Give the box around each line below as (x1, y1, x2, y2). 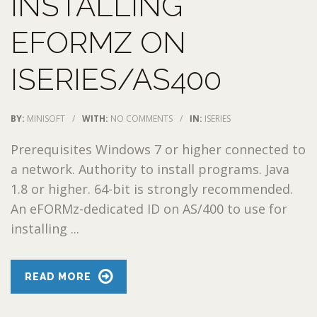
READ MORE (25, 270, 91, 282)
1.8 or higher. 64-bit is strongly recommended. (11, 180, 293, 197)
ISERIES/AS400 (11, 62, 221, 97)
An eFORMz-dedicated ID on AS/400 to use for (11, 200, 287, 217)
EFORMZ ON (11, 25, 186, 60)
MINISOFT (27, 112, 65, 125)
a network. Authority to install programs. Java (11, 160, 289, 178)
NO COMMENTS (110, 112, 173, 125)
